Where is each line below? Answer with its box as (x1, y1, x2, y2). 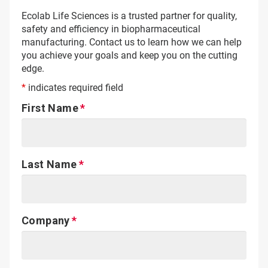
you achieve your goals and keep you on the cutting (22, 49, 237, 61)
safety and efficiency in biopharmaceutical (22, 23, 200, 35)
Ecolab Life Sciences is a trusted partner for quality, (22, 10, 237, 22)
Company (22, 214, 70, 227)
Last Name (22, 157, 77, 170)
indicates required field (26, 81, 123, 93)
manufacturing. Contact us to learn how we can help (22, 36, 242, 48)
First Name (22, 101, 78, 114)
